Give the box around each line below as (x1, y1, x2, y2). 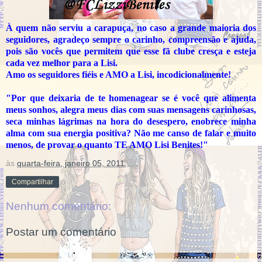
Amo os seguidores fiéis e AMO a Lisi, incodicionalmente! (6, 69, 231, 80)
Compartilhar (12, 177, 53, 186)
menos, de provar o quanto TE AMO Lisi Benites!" (6, 139, 208, 150)
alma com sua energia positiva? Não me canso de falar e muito (6, 127, 256, 138)
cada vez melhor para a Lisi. (6, 57, 118, 68)
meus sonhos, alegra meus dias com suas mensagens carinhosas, (6, 104, 256, 115)
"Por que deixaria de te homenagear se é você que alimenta (6, 92, 256, 103)
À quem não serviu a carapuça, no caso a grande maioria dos (6, 22, 256, 33)
